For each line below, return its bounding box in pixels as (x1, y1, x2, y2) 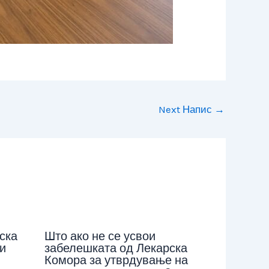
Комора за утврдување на (44, 253, 188, 268)
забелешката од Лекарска (44, 241, 187, 256)
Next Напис (159, 103, 214, 115)
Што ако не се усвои (44, 229, 156, 244)
